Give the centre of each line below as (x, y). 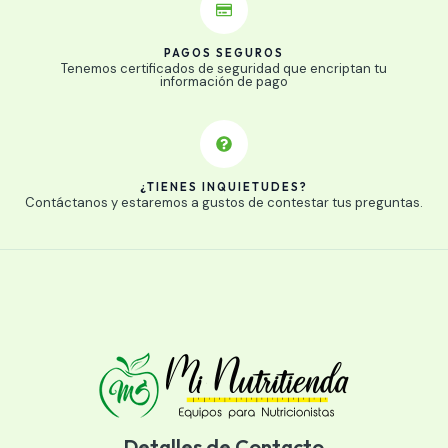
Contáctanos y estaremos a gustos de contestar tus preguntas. (224, 202)
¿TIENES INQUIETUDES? (224, 186)
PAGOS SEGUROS (224, 52)
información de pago (224, 81)
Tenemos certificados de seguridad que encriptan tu (224, 68)
